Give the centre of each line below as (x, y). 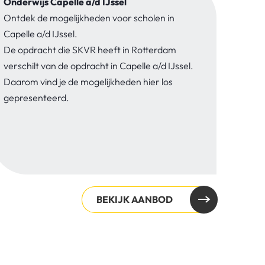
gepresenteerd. (37, 97)
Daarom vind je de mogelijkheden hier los (88, 81)
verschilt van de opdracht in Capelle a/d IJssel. (98, 65)
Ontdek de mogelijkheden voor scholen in (89, 17)
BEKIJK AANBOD (135, 199)
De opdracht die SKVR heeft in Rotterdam (90, 49)
